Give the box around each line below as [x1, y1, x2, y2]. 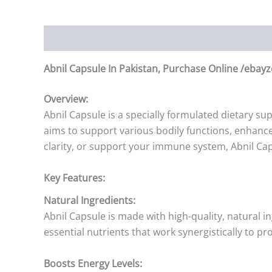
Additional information [107, 32, 211, 46]
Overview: [44, 92, 88, 106]
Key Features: [44, 171, 105, 185]
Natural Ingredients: [44, 194, 135, 207]
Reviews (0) [220, 32, 271, 46]
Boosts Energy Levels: [44, 256, 142, 270]
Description [44, 32, 97, 46]
